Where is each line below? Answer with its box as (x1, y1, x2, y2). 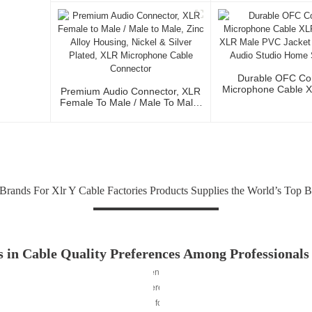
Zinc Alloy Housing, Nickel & (69, 108, 192, 120)
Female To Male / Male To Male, (60, 97, 202, 109)
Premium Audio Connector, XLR (61, 86, 201, 97)
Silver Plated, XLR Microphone (63, 119, 198, 131)
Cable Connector (93, 130, 169, 142)
